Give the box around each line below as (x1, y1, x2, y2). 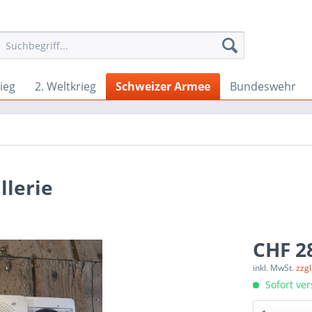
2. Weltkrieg (35, 79, 96, 94)
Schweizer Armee (116, 79, 210, 94)
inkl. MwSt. (253, 262, 297, 274)
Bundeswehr (230, 79, 296, 94)
